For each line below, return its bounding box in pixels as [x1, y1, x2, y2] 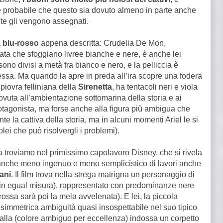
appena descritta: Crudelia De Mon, [39, 39, 166, 47]
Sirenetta [78, 83, 112, 91]
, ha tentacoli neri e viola [112, 83, 198, 91]
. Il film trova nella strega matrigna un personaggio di [11, 170, 195, 179]
